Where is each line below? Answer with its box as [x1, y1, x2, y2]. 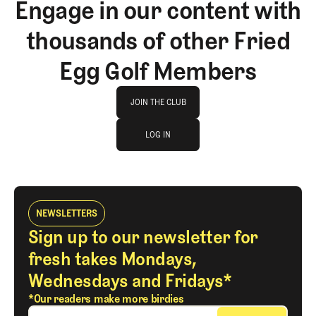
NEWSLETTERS [36, 207, 98, 219]
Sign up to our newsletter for [28, 225, 258, 248]
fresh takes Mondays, [28, 247, 197, 270]
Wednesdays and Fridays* [28, 269, 232, 292]
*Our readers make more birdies [28, 291, 184, 305]
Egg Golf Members [59, 56, 257, 86]
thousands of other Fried [26, 25, 290, 56]
